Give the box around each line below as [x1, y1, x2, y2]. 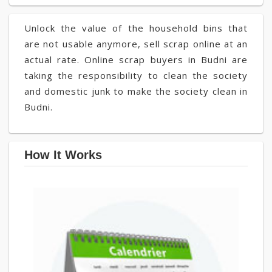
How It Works [24, 148, 102, 161]
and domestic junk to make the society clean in [24, 85, 248, 97]
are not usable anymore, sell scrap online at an [24, 38, 248, 50]
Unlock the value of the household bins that [24, 22, 248, 34]
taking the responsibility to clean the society [24, 69, 248, 81]
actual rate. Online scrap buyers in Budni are [24, 53, 248, 66]
